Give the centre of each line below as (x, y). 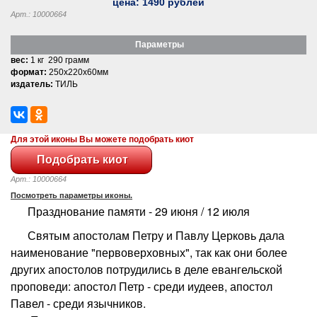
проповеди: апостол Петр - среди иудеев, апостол (142, 286)
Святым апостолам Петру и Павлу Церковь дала (148, 235)
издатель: (32, 84)
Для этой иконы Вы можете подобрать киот (102, 139)
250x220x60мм (77, 72)
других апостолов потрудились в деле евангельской (146, 269)
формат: (29, 72)
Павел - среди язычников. (78, 303)
